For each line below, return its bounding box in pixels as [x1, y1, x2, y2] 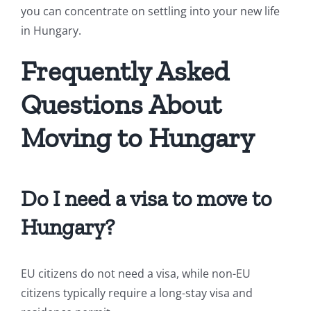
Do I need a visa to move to [21, 185, 271, 212]
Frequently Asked [21, 54, 229, 87]
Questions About [21, 87, 221, 121]
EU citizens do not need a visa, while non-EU [21, 266, 251, 281]
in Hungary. [21, 23, 81, 38]
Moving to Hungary [21, 121, 254, 154]
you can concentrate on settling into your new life [21, 3, 280, 19]
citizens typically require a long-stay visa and [21, 285, 253, 301]
